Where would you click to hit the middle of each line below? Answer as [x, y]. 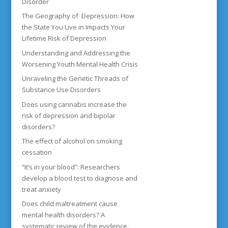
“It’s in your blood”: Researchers [71, 167]
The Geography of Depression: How [78, 16]
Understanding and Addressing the [76, 53]
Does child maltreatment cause [69, 204]
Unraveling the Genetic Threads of [75, 79]
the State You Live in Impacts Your [73, 27]
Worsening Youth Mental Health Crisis [80, 64]
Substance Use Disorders [62, 90]
